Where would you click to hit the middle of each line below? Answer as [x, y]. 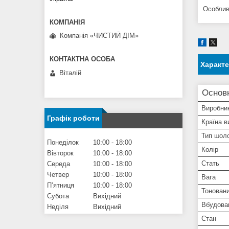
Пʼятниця [61, 185]
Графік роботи [73, 118]
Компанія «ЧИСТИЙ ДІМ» [99, 36]
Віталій [70, 73]
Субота [58, 196]
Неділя [58, 207]
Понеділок [63, 142]
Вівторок [60, 153]
